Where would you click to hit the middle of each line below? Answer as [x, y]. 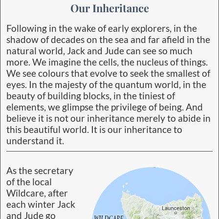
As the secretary [40, 171]
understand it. [35, 141]
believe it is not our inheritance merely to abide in [109, 119]
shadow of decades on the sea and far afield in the [108, 40]
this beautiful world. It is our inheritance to [94, 130]
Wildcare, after [37, 193]
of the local [29, 182]
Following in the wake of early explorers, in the [102, 29]
